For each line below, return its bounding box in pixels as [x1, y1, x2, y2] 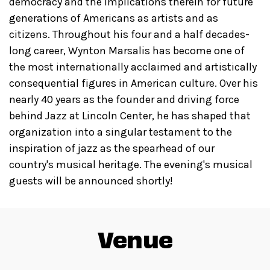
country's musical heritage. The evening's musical [9, 157, 253, 171]
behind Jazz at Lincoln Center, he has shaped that [9, 108, 251, 122]
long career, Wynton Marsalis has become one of [9, 43, 245, 57]
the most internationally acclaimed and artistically [9, 60, 257, 74]
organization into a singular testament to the [9, 125, 232, 139]
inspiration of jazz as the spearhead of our [9, 141, 215, 155]
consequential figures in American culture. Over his [9, 76, 258, 90]
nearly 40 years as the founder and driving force [9, 92, 239, 106]
